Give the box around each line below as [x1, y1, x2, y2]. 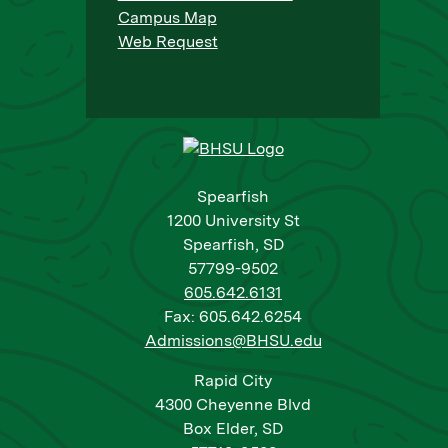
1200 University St [166, 210, 300, 230]
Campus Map [117, 8, 217, 27]
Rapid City [194, 370, 272, 390]
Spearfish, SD [182, 234, 284, 254]
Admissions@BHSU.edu [144, 330, 322, 350]
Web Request [117, 32, 218, 51]
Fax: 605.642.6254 [164, 306, 302, 326]
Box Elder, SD [183, 418, 283, 438]
